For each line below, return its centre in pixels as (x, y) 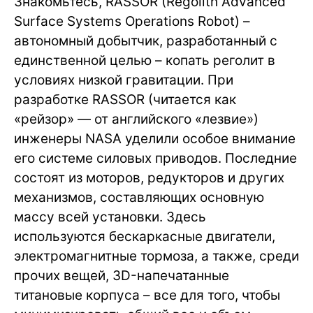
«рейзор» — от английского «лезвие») (136, 119)
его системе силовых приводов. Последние (155, 159)
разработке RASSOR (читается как (125, 100)
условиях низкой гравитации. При (124, 80)
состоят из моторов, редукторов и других (149, 178)
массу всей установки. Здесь (110, 217)
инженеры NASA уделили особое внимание (155, 139)
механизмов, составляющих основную (139, 198)
